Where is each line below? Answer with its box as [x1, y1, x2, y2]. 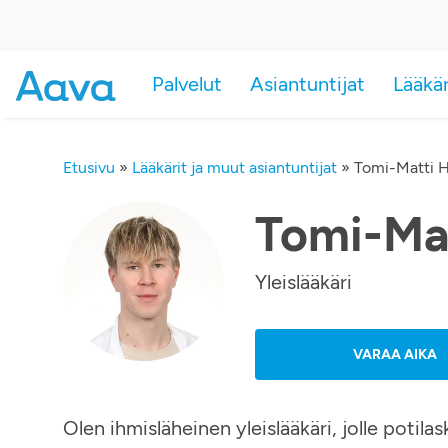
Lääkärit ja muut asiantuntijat [132, 158, 337, 177]
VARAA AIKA [353, 346, 437, 363]
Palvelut [152, 72, 222, 96]
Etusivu [63, 158, 115, 177]
